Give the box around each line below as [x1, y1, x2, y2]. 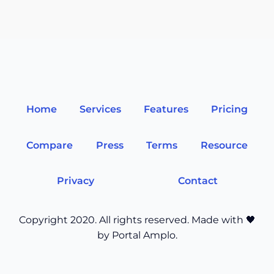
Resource [201, 139, 248, 151]
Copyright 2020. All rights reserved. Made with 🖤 [18, 214, 256, 226]
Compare [26, 139, 73, 151]
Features [144, 103, 189, 115]
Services [79, 103, 121, 115]
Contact [177, 175, 218, 187]
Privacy [56, 175, 94, 187]
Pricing [211, 103, 248, 115]
